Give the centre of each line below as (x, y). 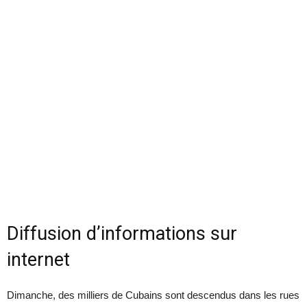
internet (38, 260)
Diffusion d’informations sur (122, 234)
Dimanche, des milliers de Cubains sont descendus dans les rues (153, 295)
